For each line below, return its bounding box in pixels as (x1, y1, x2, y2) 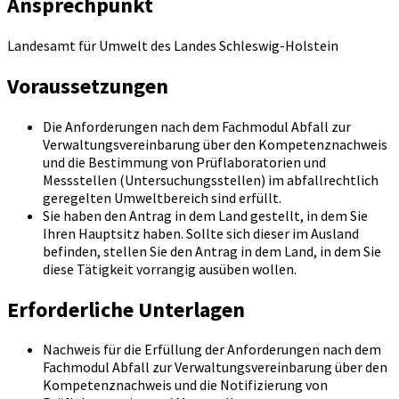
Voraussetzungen (7, 71, 168, 100)
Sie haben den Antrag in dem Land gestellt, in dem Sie (43, 206, 368, 224)
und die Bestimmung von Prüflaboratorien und (43, 152, 326, 171)
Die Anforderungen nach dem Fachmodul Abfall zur (43, 117, 351, 135)
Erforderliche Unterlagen (7, 295, 245, 323)
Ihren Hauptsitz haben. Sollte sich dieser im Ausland (43, 224, 359, 242)
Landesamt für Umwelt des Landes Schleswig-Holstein (7, 36, 338, 54)
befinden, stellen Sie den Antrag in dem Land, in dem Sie (43, 241, 381, 260)
